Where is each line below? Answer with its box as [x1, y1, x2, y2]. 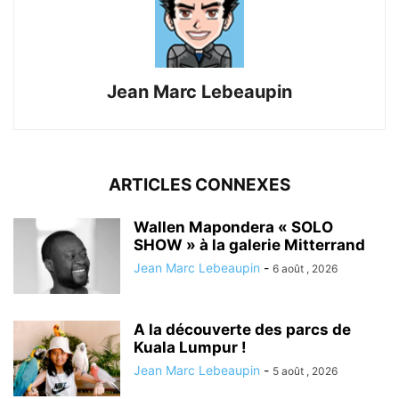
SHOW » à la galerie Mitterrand [134, 236, 365, 255]
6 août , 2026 [273, 262, 338, 276]
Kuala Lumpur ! [134, 338, 247, 357]
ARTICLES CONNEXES [109, 175, 290, 196]
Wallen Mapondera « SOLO [134, 218, 333, 237]
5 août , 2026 [273, 364, 338, 379]
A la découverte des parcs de [134, 321, 351, 339]
